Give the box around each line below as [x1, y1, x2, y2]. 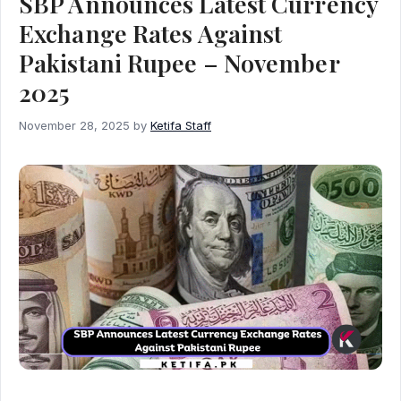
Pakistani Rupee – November [19, 46, 339, 79]
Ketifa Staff [150, 118, 211, 133]
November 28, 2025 [19, 118, 130, 133]
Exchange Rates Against [19, 16, 283, 49]
